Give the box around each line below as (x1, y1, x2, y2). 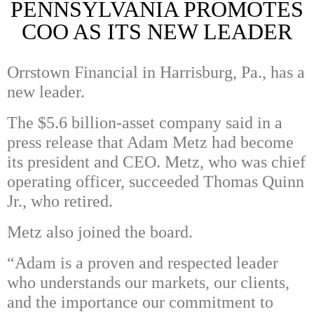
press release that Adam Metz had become (7, 133, 294, 152)
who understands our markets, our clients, (7, 273, 289, 292)
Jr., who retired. (7, 192, 113, 211)
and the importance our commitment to (7, 293, 273, 312)
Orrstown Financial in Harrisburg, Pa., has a (7, 63, 305, 82)
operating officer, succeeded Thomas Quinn (7, 172, 304, 191)
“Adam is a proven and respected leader (7, 254, 278, 273)
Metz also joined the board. (7, 223, 193, 242)
